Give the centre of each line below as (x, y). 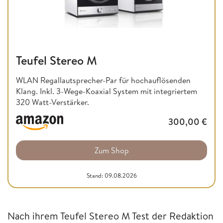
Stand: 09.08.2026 (111, 175)
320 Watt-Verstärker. (53, 102)
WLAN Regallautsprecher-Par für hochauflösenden (103, 80)
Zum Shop (111, 150)
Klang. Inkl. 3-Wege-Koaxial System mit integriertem (107, 91)
